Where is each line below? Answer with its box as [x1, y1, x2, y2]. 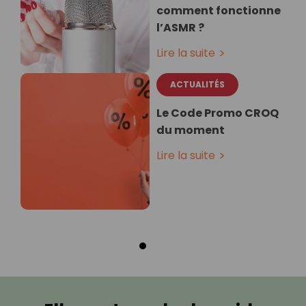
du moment [156, 122, 225, 139]
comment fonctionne [156, 3, 281, 19]
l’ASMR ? [156, 20, 204, 36]
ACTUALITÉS [170, 79, 225, 91]
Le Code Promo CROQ [156, 105, 279, 122]
